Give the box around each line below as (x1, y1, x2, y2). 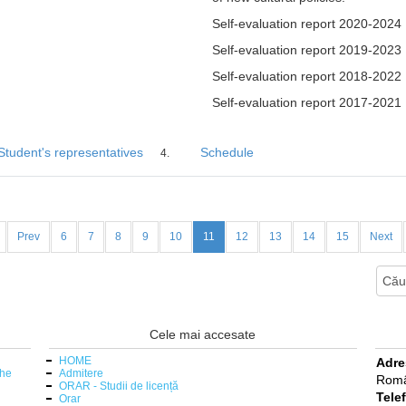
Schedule (200, 144, 255, 159)
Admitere (58, 366, 103, 380)
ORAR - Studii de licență (58, 379, 179, 392)
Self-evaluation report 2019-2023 (212, 42, 401, 57)
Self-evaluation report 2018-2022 (212, 68, 401, 83)
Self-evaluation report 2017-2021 (212, 94, 401, 110)
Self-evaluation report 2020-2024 (212, 15, 401, 31)
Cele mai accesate (150, 326, 256, 342)
